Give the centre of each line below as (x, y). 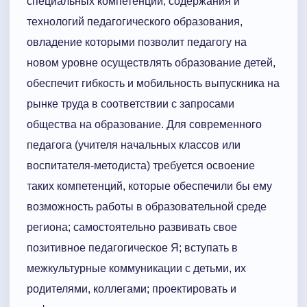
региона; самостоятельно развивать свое (132, 228)
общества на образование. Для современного (144, 125)
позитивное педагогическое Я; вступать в (132, 248)
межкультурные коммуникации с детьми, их (136, 269)
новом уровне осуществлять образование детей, (151, 63)
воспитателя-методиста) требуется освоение (141, 166)
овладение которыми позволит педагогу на (137, 42)
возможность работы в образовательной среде (147, 207)
